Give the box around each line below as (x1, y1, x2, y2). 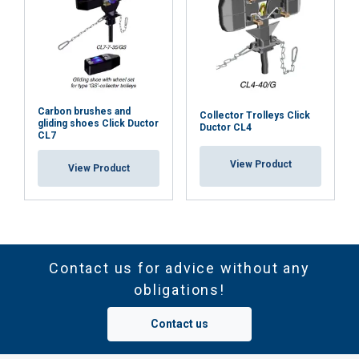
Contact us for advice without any (49, 260, 310, 276)
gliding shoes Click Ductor (38, 118, 159, 129)
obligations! (134, 281, 225, 298)
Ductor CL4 (200, 122, 252, 133)
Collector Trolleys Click (200, 110, 310, 121)
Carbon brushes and (38, 106, 131, 117)
